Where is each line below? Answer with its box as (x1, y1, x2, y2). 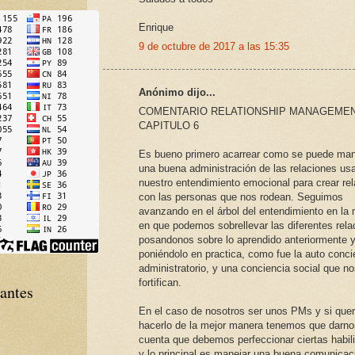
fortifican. (139, 277, 181, 289)
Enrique (139, 21, 174, 33)
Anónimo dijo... (139, 86, 216, 98)
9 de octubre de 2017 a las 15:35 (139, 40, 289, 53)
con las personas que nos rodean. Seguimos (139, 191, 343, 204)
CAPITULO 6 (139, 120, 199, 132)
